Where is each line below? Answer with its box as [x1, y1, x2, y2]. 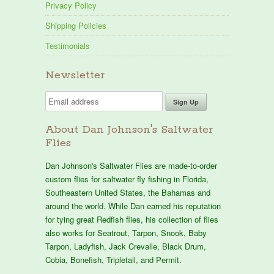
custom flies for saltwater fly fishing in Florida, [45, 172, 209, 185]
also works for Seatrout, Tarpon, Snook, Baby [45, 226, 207, 239]
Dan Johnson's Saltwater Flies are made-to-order [45, 159, 217, 171]
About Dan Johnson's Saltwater [45, 122, 213, 136]
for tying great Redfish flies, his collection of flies [45, 213, 218, 225]
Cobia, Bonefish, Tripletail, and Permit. [45, 253, 184, 265]
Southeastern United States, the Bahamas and [45, 186, 210, 198]
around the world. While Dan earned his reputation [45, 199, 221, 212]
